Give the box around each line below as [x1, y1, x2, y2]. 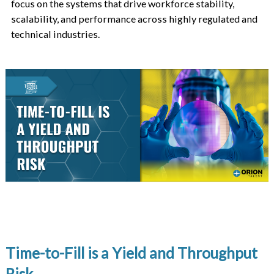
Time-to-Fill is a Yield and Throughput [5, 243, 257, 262]
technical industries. [10, 28, 100, 40]
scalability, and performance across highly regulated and [10, 13, 257, 25]
